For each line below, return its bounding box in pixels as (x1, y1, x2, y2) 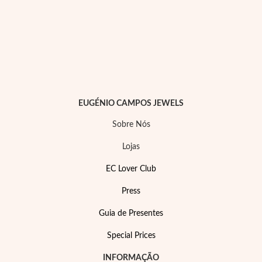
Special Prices (106, 232, 156, 240)
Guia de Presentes (99, 209, 163, 218)
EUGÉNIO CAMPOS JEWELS (78, 99, 184, 108)
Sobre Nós (112, 120, 150, 129)
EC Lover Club (106, 165, 156, 173)
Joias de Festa (80, 185, 130, 194)
